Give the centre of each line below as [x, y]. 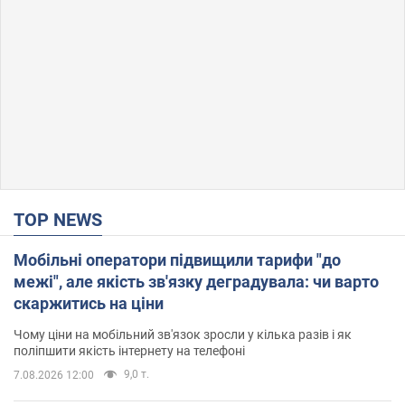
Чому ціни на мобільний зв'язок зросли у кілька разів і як [183, 335]
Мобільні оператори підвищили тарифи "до [177, 260]
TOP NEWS [63, 220]
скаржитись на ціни [89, 304]
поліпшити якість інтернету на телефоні [129, 351]
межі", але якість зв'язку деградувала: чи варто [196, 282]
